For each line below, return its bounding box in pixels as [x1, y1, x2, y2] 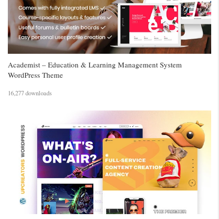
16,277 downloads [8, 88, 52, 98]
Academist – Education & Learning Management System [8, 59, 182, 69]
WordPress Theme [8, 69, 63, 80]
